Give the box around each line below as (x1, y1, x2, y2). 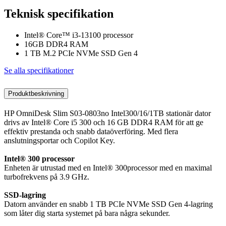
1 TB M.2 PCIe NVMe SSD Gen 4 (24, 48, 138, 58)
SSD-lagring (4, 190, 46, 199)
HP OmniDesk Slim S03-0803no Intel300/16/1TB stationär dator (4, 108, 211, 118)
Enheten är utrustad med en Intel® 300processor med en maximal (4, 163, 212, 172)
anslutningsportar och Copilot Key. (4, 136, 115, 145)
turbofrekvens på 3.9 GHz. (4, 172, 89, 181)
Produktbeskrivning (8, 89, 64, 97)
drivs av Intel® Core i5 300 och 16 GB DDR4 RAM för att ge (4, 118, 203, 127)
